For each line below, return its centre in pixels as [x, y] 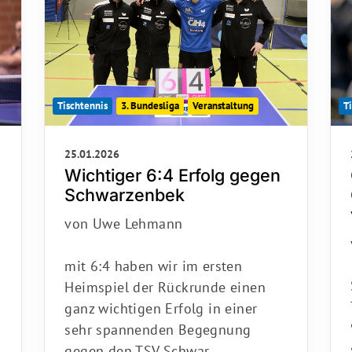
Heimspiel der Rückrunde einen [165, 282]
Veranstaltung [224, 101]
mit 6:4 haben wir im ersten [154, 261]
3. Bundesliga [150, 101]
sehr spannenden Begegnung [158, 324]
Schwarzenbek [125, 190]
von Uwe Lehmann [124, 218]
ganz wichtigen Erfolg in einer [161, 303]
